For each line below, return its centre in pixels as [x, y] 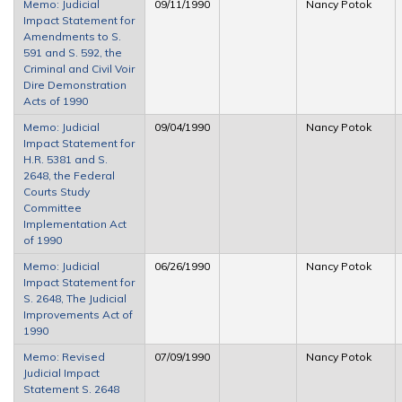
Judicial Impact [61, 372]
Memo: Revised [64, 356]
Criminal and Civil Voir [79, 68]
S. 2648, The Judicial [75, 298]
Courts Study [57, 191]
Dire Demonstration [75, 84]
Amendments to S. [72, 36]
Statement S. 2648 [71, 389]
